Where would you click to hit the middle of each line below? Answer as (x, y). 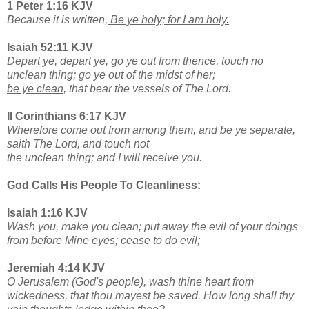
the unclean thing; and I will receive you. (104, 157)
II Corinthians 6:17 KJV (67, 116)
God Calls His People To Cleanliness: (104, 185)
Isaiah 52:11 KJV (50, 47)
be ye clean (35, 88)
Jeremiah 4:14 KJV (56, 268)
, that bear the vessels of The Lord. (147, 88)
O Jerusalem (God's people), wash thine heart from (130, 281)
